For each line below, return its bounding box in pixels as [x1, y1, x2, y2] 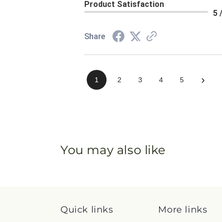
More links [158, 204, 208, 216]
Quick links [60, 204, 113, 216]
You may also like [60, 143, 166, 158]
